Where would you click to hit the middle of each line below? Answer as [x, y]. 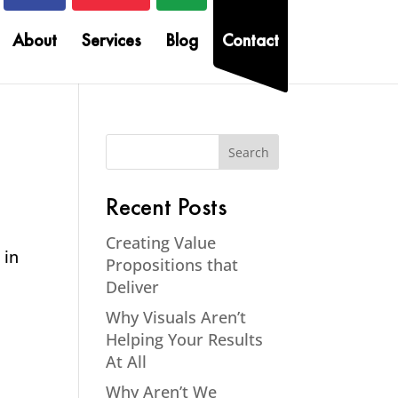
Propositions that [172, 265]
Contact [250, 42]
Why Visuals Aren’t [176, 317]
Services [111, 42]
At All [127, 362]
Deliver [133, 287]
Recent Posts [167, 210]
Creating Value [161, 243]
